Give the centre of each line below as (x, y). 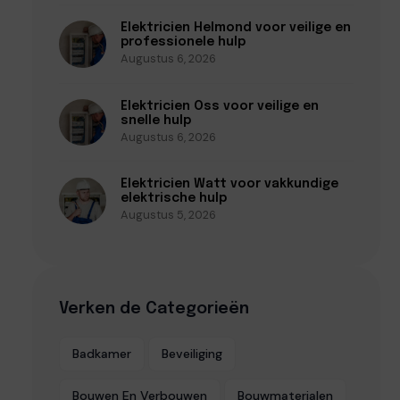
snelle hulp (155, 120)
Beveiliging (192, 354)
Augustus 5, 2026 (168, 215)
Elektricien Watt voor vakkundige (229, 184)
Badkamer (102, 354)
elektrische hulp (173, 199)
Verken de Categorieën (154, 309)
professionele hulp (183, 42)
